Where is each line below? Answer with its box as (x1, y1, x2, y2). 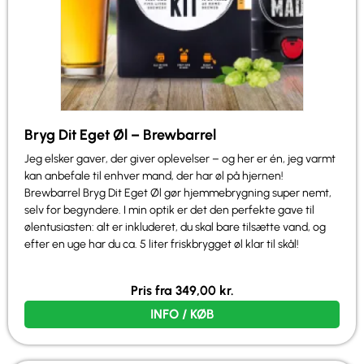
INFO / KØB (150, 305, 214, 322)
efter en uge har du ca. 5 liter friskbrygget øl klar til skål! (24, 237, 299, 252)
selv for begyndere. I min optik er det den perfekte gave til (24, 203, 314, 218)
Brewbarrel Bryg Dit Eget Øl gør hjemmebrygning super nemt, (24, 186, 331, 201)
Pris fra (130, 282, 175, 298)
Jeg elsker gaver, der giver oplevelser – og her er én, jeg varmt (24, 152, 336, 167)
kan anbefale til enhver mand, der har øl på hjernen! (24, 169, 284, 184)
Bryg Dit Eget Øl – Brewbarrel (24, 126, 216, 145)
